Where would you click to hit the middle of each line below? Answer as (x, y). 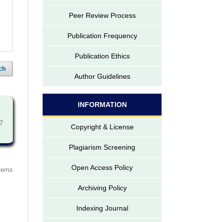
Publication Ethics (102, 56)
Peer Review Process (102, 15)
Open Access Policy (102, 167)
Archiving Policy (102, 188)
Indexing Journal (102, 208)
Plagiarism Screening (102, 147)
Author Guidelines (102, 76)
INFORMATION (102, 104)
